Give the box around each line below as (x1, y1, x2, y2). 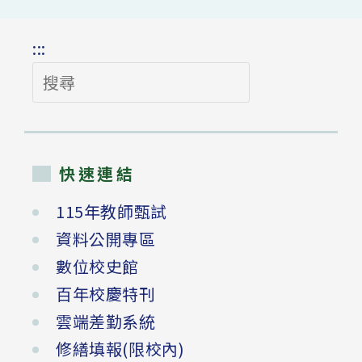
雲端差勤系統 (56, 309, 156, 333)
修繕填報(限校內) (56, 336, 185, 360)
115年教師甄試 (56, 199, 167, 223)
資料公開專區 (56, 226, 156, 250)
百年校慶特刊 (56, 281, 156, 305)
